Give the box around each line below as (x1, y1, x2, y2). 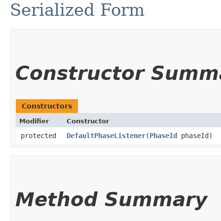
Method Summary (15, 188, 207, 211)
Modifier (19, 117, 49, 125)
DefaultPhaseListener (67, 131, 146, 140)
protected (21, 131, 56, 140)
